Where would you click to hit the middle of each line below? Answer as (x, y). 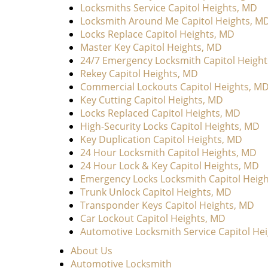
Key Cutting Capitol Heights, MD (152, 100)
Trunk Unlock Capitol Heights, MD (156, 192)
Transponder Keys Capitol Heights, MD (167, 205)
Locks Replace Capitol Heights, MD (157, 34)
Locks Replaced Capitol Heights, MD (160, 113)
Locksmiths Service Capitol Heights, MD (169, 8)
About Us (92, 251)
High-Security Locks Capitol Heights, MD (170, 126)
